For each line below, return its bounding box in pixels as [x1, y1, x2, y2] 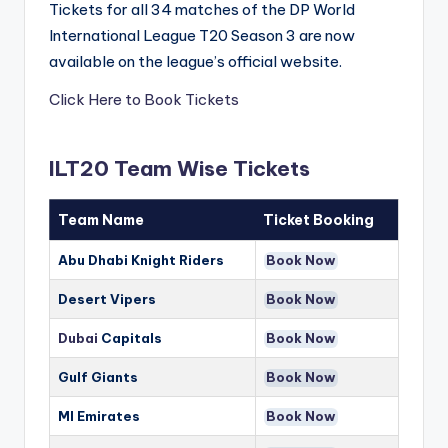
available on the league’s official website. [49, 52, 342, 72]
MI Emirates [58, 408, 140, 425]
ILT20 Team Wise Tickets [49, 155, 310, 183]
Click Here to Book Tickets [49, 90, 239, 110]
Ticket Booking [263, 211, 374, 230]
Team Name [58, 211, 144, 230]
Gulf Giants [58, 369, 138, 386]
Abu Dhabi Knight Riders [58, 252, 224, 269]
